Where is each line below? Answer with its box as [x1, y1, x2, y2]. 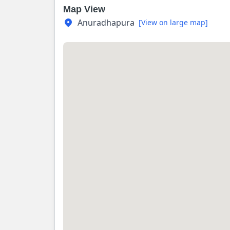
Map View [63, 4, 105, 14]
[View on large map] [139, 17, 208, 27]
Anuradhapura [78, 17, 135, 28]
